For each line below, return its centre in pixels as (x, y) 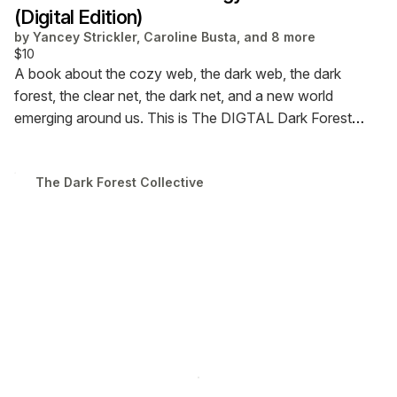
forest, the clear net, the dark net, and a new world (174, 96)
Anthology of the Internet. (97, 140)
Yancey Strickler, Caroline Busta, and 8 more (174, 37)
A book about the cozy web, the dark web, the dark (178, 74)
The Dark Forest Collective (120, 183)
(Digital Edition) (78, 17)
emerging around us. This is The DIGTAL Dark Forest (183, 118)
